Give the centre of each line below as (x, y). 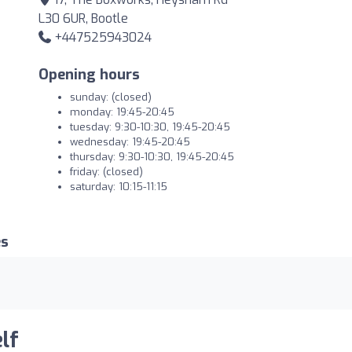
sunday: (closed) (111, 97)
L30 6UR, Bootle (83, 18)
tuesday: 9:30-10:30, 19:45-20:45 (150, 127)
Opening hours (89, 75)
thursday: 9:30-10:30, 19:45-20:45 (152, 157)
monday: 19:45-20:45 (122, 112)
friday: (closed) (106, 172)
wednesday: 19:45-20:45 (130, 142)
